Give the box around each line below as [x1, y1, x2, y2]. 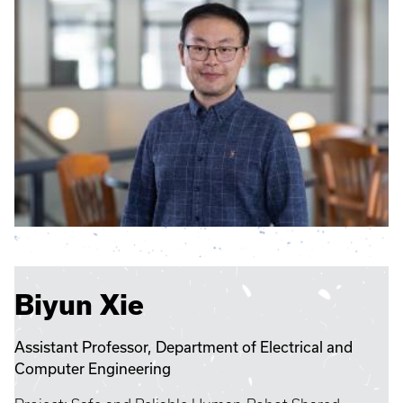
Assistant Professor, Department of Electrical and [14, 338, 353, 356]
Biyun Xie [14, 289, 144, 321]
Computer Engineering [14, 360, 175, 378]
